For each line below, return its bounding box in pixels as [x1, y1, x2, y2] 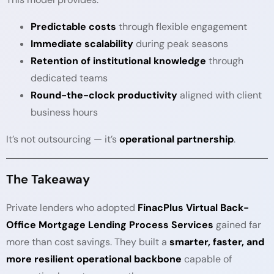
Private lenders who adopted [6, 201, 138, 214]
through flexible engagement [116, 20, 247, 33]
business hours [31, 106, 98, 119]
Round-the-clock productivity [31, 89, 177, 102]
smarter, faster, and [169, 235, 264, 248]
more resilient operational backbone [6, 253, 182, 265]
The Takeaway [6, 171, 90, 187]
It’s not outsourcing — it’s [6, 133, 119, 146]
